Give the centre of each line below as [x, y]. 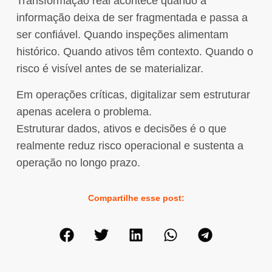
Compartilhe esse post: [136, 198]
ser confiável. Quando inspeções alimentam [122, 35]
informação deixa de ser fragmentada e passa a [132, 18]
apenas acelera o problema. [84, 111]
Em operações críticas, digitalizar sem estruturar [133, 94]
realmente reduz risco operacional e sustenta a [130, 145]
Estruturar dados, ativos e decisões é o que [121, 128]
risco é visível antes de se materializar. [110, 69]
